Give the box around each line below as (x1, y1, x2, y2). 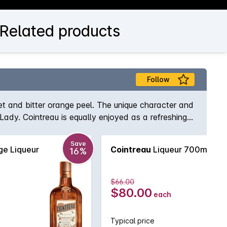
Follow (146, 75, 170, 84)
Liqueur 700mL (151, 144, 212, 155)
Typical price (110, 216, 155, 225)
